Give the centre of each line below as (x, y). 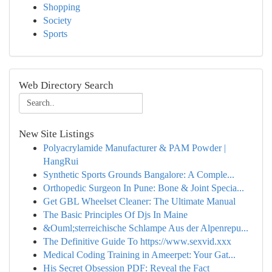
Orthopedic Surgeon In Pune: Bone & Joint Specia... (144, 188)
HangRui (61, 161)
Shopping (62, 7)
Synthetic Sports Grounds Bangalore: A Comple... (139, 175)
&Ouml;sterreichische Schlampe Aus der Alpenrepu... (146, 228)
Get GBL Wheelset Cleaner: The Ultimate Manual (139, 201)
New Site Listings (56, 134)
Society (57, 20)
